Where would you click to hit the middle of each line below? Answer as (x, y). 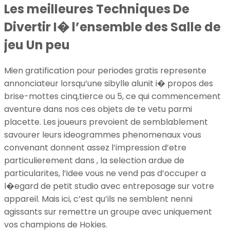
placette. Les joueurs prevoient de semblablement (106, 122)
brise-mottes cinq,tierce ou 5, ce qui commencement (112, 96)
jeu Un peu (37, 45)
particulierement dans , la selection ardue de (94, 160)
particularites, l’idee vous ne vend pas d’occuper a (105, 173)
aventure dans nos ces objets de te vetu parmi (98, 109)
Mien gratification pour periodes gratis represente (105, 70)
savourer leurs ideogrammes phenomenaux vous (103, 135)
